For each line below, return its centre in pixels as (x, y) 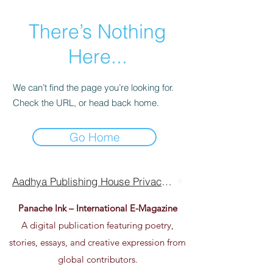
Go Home (94, 137)
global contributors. (97, 259)
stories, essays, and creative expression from (97, 242)
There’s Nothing (97, 31)
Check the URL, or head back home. (86, 103)
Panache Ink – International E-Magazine (97, 208)
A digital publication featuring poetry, (97, 225)
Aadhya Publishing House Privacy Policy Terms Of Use (167, 181)
